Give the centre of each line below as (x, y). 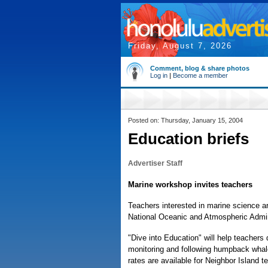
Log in (159, 75)
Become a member (200, 75)
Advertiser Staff (155, 163)
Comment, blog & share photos (200, 68)
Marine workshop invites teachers (190, 185)
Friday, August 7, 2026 (180, 46)
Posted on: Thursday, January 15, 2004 (185, 120)
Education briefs (188, 139)
